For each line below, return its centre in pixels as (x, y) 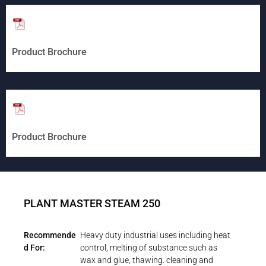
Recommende (50, 235)
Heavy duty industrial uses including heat (156, 235)
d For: (34, 248)
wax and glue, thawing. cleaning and (147, 260)
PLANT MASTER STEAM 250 (92, 203)
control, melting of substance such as (149, 248)
